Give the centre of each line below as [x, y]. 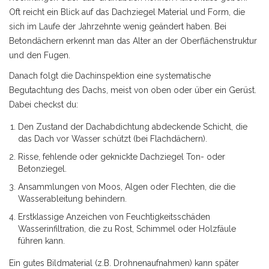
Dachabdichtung [118, 127]
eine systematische [174, 76]
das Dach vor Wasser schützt [74, 139]
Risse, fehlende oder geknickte [79, 157]
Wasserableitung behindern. [72, 199]
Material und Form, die [201, 12]
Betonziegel [41, 169]
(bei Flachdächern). [169, 139]
